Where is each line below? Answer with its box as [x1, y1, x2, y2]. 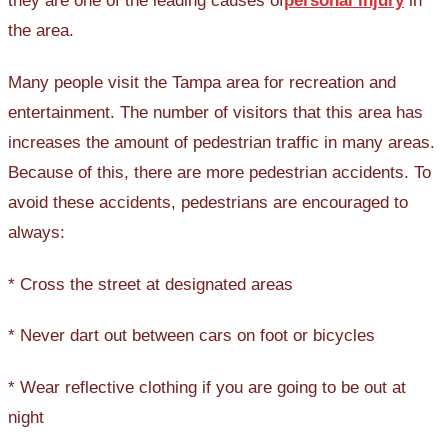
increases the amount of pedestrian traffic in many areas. [8, 133, 435, 153]
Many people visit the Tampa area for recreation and [8, 73, 396, 93]
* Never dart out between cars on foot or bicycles [8, 326, 375, 346]
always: [8, 223, 65, 243]
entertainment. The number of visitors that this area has [8, 103, 423, 123]
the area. [8, 21, 74, 41]
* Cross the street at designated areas [8, 274, 293, 294]
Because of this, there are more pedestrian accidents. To [8, 163, 431, 183]
